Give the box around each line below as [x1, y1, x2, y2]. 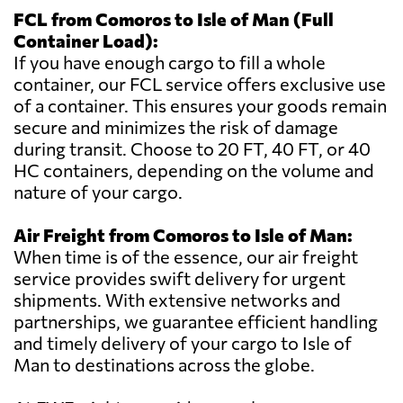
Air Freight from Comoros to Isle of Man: [13, 224, 353, 246]
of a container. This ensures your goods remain [13, 94, 387, 117]
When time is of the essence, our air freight [13, 246, 358, 268]
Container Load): [13, 30, 158, 52]
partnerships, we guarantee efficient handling [13, 310, 378, 333]
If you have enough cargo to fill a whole [13, 51, 326, 74]
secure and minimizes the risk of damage [13, 116, 338, 139]
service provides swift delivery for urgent [13, 267, 345, 290]
